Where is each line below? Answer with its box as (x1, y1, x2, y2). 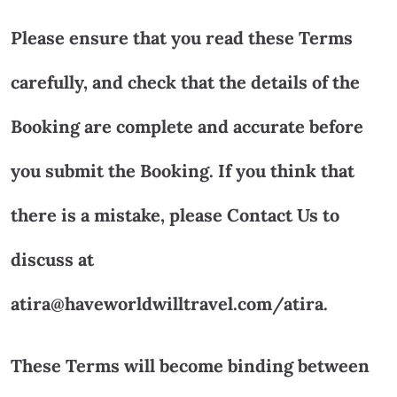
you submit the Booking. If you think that (11, 159, 354, 182)
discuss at (11, 247, 94, 270)
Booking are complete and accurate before (11, 114, 363, 137)
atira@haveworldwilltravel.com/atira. (11, 292, 328, 315)
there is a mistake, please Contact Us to (11, 203, 339, 226)
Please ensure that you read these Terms (11, 26, 353, 49)
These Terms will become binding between (11, 354, 370, 377)
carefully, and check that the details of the (11, 70, 360, 93)
